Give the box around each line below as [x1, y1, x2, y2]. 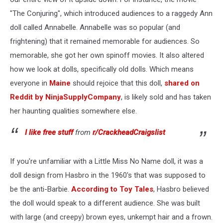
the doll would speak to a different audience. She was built [10, 199, 200, 208]
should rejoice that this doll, [71, 79, 164, 88]
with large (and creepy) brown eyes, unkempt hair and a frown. [10, 213, 213, 222]
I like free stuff [25, 128, 73, 137]
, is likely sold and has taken [121, 93, 211, 102]
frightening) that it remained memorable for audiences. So [10, 37, 200, 46]
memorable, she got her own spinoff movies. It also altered [10, 51, 204, 60]
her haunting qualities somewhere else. [10, 107, 137, 115]
